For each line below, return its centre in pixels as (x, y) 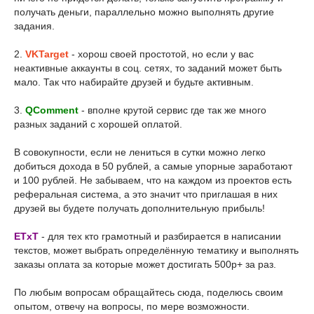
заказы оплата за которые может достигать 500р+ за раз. (145, 264)
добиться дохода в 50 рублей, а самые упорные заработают (153, 166)
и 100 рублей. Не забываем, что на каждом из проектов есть (153, 180)
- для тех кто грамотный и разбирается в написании (160, 236)
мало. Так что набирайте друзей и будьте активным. (134, 82)
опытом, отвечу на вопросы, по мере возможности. (132, 306)
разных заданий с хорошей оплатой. (100, 124)
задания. (34, 26)
